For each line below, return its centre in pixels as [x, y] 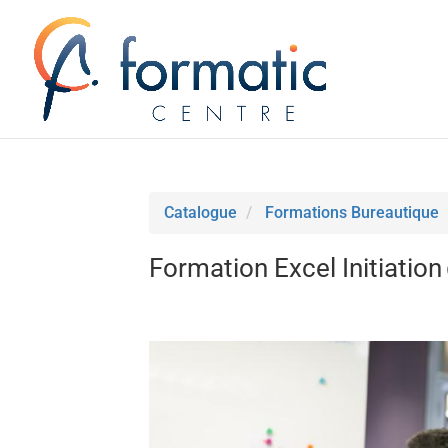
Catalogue [201, 212]
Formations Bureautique [352, 212]
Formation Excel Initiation [296, 267]
